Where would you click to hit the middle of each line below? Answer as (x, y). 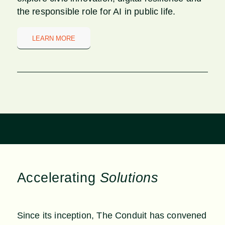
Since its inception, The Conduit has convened (112, 215)
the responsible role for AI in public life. (96, 11)
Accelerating (58, 178)
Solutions (129, 178)
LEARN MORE (53, 38)
